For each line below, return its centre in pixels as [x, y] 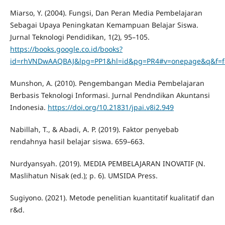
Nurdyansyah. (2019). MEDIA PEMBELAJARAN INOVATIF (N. [107, 164]
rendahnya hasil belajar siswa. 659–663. [77, 142]
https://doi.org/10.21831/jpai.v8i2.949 [110, 107]
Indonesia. [29, 107]
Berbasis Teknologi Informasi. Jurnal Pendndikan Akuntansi [110, 95]
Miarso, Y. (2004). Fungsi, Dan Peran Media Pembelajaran [106, 13]
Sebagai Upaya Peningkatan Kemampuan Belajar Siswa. [104, 25]
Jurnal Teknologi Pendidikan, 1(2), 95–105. [80, 37]
